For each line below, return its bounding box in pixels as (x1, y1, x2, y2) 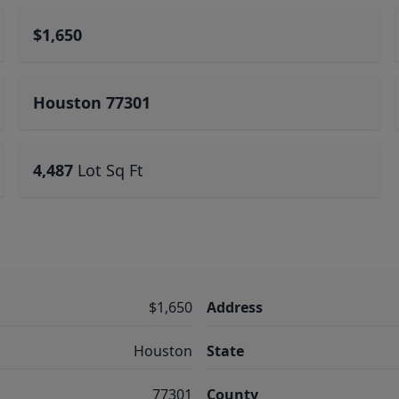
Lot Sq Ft (77, 159, 144, 181)
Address (207, 297, 263, 317)
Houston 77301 (33, 92, 151, 113)
